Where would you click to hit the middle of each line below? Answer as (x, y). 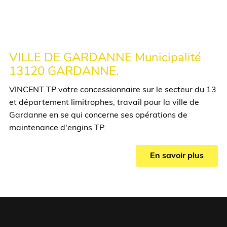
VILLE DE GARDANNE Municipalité (105, 58)
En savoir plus (177, 156)
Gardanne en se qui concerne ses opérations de (98, 115)
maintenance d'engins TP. (57, 128)
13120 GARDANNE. (64, 72)
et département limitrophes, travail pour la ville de (104, 103)
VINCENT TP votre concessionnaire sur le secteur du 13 (112, 90)
